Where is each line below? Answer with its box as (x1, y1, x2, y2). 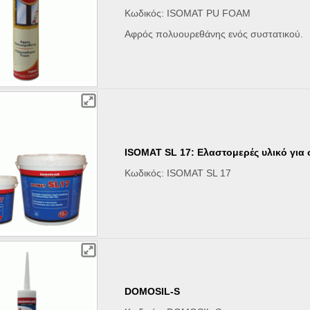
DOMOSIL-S (125, 286, 181, 298)
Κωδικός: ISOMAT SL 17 (125, 167, 232, 179)
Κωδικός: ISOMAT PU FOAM (125, 8, 251, 19)
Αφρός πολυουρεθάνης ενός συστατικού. (125, 28, 304, 40)
